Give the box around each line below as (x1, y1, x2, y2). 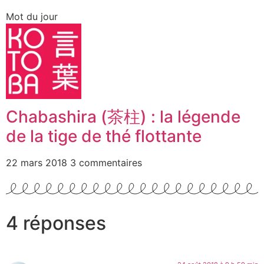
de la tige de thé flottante (6, 126, 202, 146)
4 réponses (6, 211, 106, 235)
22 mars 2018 (6, 156, 70, 169)
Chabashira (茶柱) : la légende (6, 106, 240, 127)
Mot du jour (6, 10, 58, 22)
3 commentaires (70, 156, 142, 169)
